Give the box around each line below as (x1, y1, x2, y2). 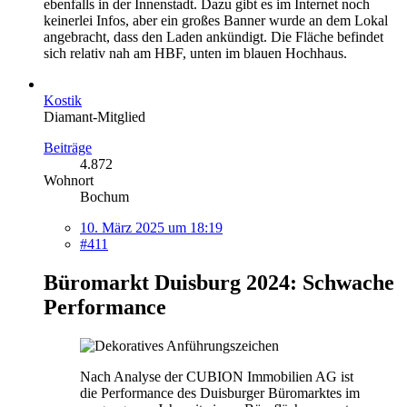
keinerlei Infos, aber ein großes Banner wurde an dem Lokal (44, 12, 388, 28)
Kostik (44, 92, 82, 108)
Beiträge (44, 139, 92, 155)
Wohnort (44, 172, 94, 188)
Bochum (80, 188, 129, 204)
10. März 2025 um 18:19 (80, 219, 223, 235)
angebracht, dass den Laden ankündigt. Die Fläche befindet (44, 28, 383, 45)
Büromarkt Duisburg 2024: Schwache (44, 270, 394, 294)
